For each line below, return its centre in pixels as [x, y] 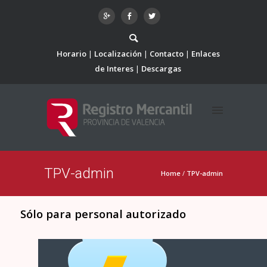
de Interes [114, 69]
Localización [118, 54]
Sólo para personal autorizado [106, 214]
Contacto [166, 54]
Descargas [161, 69]
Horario [71, 54]
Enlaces [205, 54]
